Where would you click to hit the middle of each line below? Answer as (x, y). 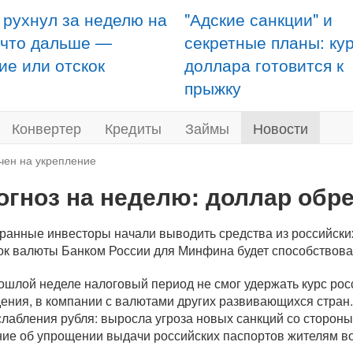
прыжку (213, 87)
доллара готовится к (264, 65)
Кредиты (133, 128)
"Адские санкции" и (258, 19)
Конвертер (46, 128)
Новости (281, 128)
